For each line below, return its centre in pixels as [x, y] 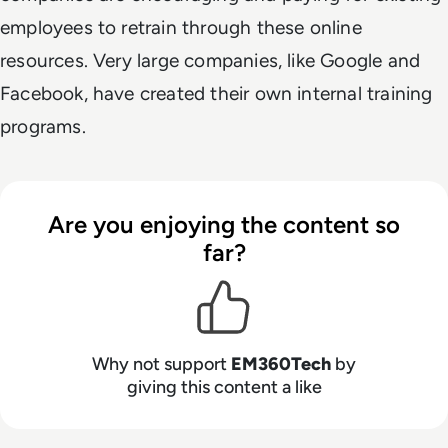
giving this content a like [224, 386]
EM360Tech [283, 363]
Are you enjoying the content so [224, 224]
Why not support [161, 363]
